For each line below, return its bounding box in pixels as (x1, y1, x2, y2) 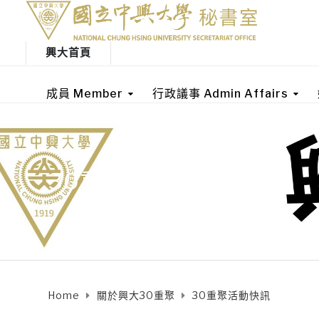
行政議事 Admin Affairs (152, 86, 288, 100)
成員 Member (46, 86, 123, 100)
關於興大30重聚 (97, 288, 175, 301)
